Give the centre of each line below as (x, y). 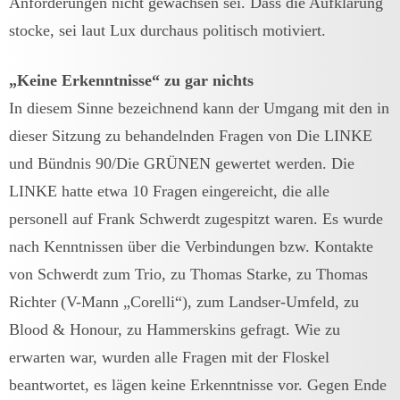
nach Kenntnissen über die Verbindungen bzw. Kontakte (191, 246)
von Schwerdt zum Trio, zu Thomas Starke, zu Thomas (188, 274)
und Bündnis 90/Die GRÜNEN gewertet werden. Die (182, 163)
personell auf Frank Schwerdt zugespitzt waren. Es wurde (196, 218)
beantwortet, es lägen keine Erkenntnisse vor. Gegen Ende (198, 384)
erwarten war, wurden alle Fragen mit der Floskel (169, 357)
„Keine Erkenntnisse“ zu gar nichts (131, 80)
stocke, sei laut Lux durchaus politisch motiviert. (167, 30)
